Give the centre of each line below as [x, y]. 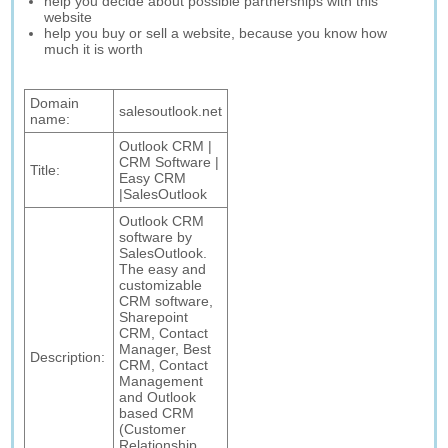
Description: [68, 357]
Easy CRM [153, 178]
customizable [161, 285]
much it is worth [94, 49]
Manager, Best [165, 349]
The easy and [163, 269]
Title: [45, 170]
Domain [55, 103]
